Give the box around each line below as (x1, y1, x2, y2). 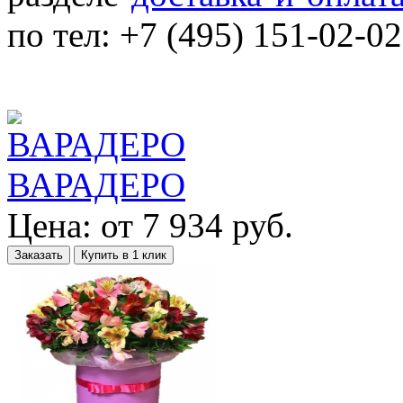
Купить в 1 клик (81, 247, 166, 262)
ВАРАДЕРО (7, 165, 185, 204)
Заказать (14, 247, 63, 262)
